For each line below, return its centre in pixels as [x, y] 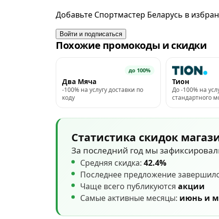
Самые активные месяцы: [130, 198]
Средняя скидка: [112, 163]
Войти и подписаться [91, 34]
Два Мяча [79, 82]
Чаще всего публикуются [129, 186]
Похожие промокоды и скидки [131, 45]
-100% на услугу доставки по [103, 90]
